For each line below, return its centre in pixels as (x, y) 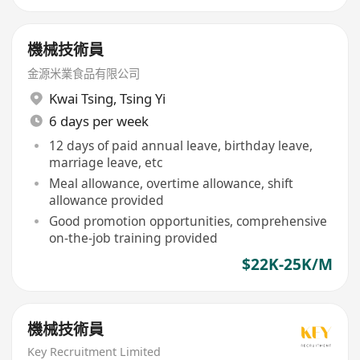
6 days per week (98, 121)
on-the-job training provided (133, 237)
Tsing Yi (142, 98)
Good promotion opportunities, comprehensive (188, 221)
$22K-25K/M (287, 265)
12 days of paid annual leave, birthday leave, (180, 146)
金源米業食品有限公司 (84, 74)
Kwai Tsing (81, 98)
